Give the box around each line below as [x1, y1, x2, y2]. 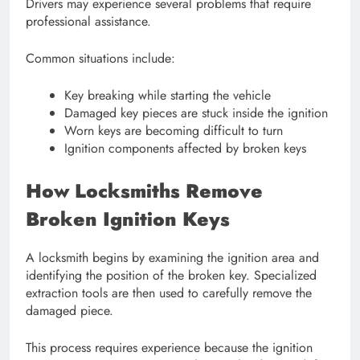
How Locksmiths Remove [26, 176, 263, 205]
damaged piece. [26, 301, 113, 320]
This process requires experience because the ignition [26, 337, 313, 357]
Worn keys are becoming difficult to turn [64, 121, 283, 140]
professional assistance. [26, 11, 151, 31]
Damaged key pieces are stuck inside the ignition [64, 103, 328, 122]
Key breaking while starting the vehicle [64, 85, 271, 104]
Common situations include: [26, 48, 175, 67]
